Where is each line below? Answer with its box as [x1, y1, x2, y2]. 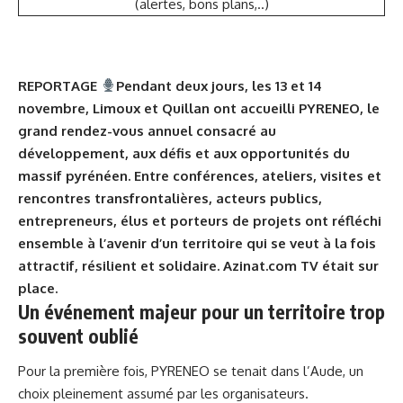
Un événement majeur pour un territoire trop [18, 299, 385, 324]
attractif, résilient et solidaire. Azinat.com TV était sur [18, 256, 379, 274]
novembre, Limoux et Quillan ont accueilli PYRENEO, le [18, 99, 380, 117]
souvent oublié [18, 323, 139, 348]
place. [18, 279, 58, 297]
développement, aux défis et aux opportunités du [18, 144, 350, 162]
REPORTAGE [18, 76, 101, 94]
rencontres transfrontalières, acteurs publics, [18, 189, 322, 207]
